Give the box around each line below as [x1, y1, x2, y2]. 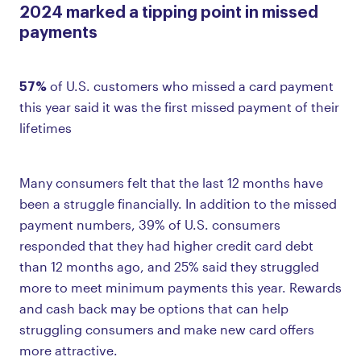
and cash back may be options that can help [19, 300, 288, 316]
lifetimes [19, 119, 72, 135]
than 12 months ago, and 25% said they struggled [19, 258, 319, 274]
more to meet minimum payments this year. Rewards [19, 279, 342, 295]
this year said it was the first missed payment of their [19, 98, 339, 114]
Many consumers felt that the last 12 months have [19, 174, 323, 190]
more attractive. [19, 342, 118, 358]
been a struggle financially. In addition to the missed [19, 195, 337, 211]
